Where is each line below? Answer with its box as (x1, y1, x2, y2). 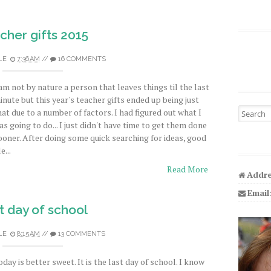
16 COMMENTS (57, 55, 106, 63)
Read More (167, 163, 208, 175)
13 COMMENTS (58, 230, 105, 238)
